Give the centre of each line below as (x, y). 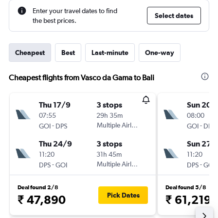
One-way (160, 53)
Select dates (174, 16)
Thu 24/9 (55, 144)
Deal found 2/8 (38, 187)
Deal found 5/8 (186, 187)
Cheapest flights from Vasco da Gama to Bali (82, 78)
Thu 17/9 (55, 105)
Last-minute (110, 53)
